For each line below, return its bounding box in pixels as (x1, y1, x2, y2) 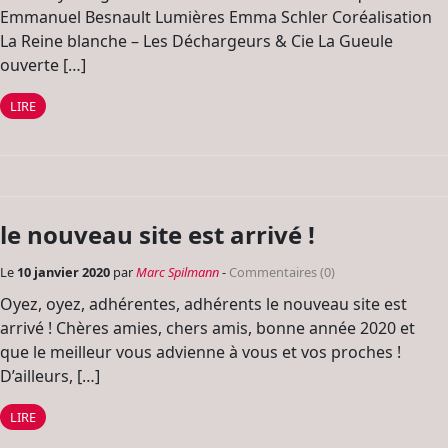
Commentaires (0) (229, 263, 335, 281)
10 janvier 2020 (17, 263, 113, 281)
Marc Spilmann (136, 263, 219, 281)
